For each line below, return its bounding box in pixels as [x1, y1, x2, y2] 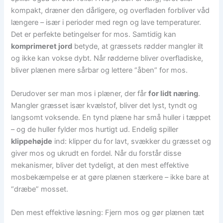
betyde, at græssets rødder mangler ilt [72, 41, 204, 51]
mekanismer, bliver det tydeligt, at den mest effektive [11, 161, 189, 170]
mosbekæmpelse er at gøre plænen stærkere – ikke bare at [11, 173, 210, 182]
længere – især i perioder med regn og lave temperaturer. [11, 17, 202, 27]
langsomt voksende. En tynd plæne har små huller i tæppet [11, 113, 211, 122]
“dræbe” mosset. [11, 185, 69, 194]
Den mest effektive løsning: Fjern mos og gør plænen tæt [11, 208, 205, 218]
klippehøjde [11, 137, 53, 146]
